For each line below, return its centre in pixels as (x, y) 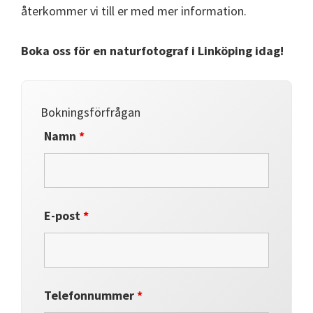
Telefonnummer (91, 295)
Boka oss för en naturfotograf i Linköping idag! (152, 51)
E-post (64, 216)
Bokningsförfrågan (91, 112)
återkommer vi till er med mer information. (134, 11)
